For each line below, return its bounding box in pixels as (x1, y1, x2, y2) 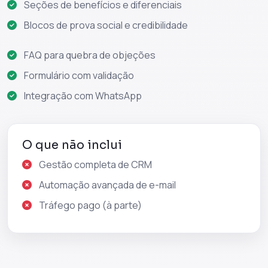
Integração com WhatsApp (24, 89, 142, 102)
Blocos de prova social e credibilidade (24, 19, 188, 32)
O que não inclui (22, 138, 122, 153)
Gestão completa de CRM (39, 158, 152, 171)
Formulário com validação (24, 69, 134, 82)
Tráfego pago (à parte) (39, 199, 142, 212)
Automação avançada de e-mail (39, 178, 176, 191)
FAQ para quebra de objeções (24, 48, 156, 62)
